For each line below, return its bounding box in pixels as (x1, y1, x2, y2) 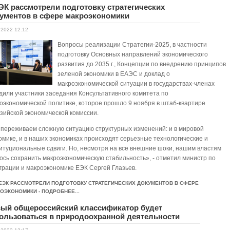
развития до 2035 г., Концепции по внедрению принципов (57, 61, 226, 68)
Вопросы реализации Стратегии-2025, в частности (57, 41, 207, 48)
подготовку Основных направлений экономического (57, 51, 208, 58)
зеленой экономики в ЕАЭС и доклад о (57, 70, 170, 78)
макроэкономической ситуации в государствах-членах (57, 80, 215, 87)
